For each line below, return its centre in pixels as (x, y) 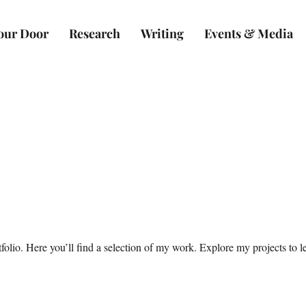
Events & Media (249, 33)
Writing (162, 33)
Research (95, 33)
